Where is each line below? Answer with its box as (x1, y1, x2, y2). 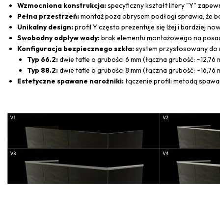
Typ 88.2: (27, 65, 58, 75)
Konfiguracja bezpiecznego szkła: (17, 44, 134, 53)
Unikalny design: (17, 22, 73, 31)
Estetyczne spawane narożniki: (17, 76, 124, 85)
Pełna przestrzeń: (17, 11, 79, 21)
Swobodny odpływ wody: (17, 33, 100, 42)
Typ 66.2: (27, 55, 58, 64)
